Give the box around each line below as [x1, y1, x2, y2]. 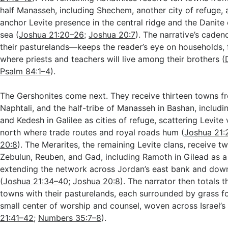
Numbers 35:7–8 [38, 213, 102, 223]
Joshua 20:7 [89, 30, 136, 40]
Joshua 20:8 [73, 176, 121, 186]
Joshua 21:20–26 [19, 30, 84, 40]
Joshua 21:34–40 [3, 176, 69, 186]
